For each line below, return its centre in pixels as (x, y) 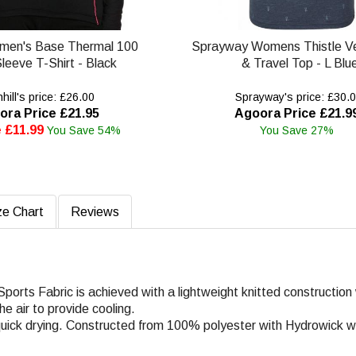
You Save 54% (83, 130)
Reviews (95, 211)
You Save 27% (297, 130)
